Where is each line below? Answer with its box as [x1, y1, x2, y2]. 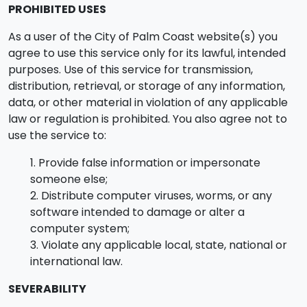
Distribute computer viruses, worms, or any [41, 188, 272, 204]
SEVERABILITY [8, 281, 86, 297]
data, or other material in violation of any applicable [8, 95, 288, 110]
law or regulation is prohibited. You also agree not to [8, 111, 287, 127]
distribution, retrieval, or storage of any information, [8, 78, 285, 94]
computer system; [30, 221, 130, 236]
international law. [30, 254, 123, 269]
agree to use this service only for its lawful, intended [8, 45, 286, 61]
